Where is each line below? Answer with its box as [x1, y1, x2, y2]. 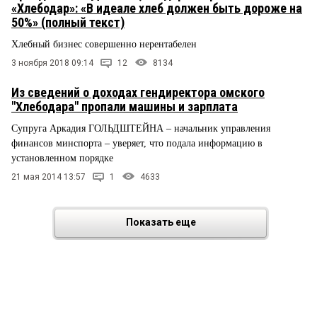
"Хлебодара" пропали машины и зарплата [11, 99, 238, 115]
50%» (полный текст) [11, 15, 125, 30]
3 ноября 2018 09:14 [11, 58, 93, 69]
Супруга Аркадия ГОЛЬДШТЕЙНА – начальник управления [11, 123, 270, 134]
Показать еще [125, 216, 196, 228]
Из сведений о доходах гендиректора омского [11, 85, 265, 100]
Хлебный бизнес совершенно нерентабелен [11, 39, 197, 50]
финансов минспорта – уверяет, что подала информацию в [11, 138, 263, 149]
